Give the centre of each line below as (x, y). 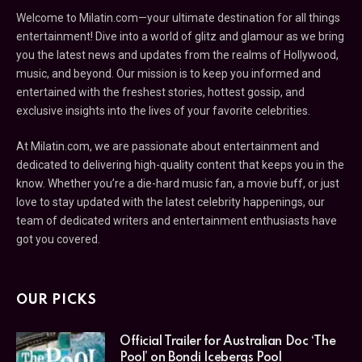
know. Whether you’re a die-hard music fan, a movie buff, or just (178, 183)
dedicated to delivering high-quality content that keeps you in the (180, 164)
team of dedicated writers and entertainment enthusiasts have (177, 220)
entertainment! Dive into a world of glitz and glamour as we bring (180, 36)
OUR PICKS (57, 300)
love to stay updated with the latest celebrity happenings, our (170, 202)
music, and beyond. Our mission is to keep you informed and (168, 73)
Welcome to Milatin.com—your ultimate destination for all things (178, 17)
